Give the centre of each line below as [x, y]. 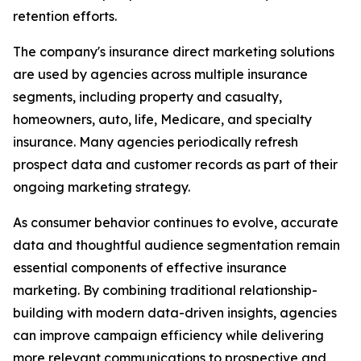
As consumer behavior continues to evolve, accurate [176, 223]
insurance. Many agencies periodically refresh [156, 142]
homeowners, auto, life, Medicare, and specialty [162, 120]
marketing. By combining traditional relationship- [165, 290]
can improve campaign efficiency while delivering [168, 336]
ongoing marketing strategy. [102, 187]
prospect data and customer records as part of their [175, 165]
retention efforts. [65, 17]
